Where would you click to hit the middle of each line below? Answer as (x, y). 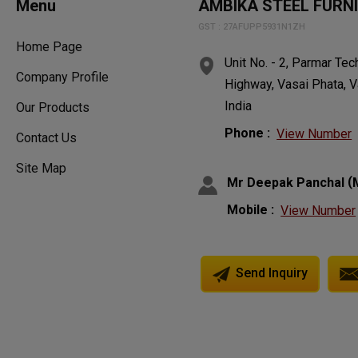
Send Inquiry (270, 273)
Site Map (41, 169)
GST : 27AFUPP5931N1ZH (252, 26)
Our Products (53, 108)
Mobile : (251, 210)
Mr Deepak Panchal (286, 183)
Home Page (49, 47)
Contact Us (46, 138)
